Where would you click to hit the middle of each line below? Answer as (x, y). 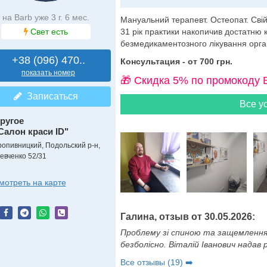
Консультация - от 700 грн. (176, 61)
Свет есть (48, 32)
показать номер (48, 73)
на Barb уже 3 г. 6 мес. (46, 17)
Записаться (50, 96)
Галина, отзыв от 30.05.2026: (187, 216)
